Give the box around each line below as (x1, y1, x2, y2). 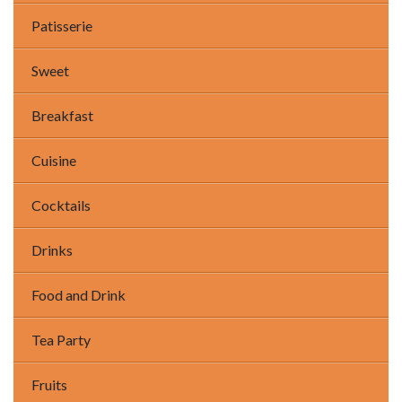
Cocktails (31, 197, 91, 214)
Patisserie (31, 17, 92, 35)
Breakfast (31, 107, 93, 125)
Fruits (31, 376, 67, 394)
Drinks (31, 241, 73, 259)
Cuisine (31, 152, 76, 170)
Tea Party (31, 331, 91, 349)
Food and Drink (31, 286, 126, 304)
